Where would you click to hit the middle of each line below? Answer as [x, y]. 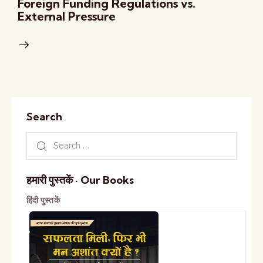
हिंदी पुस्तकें [43, 200]
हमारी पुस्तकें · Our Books [80, 180]
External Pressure [67, 16]
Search [44, 117]
